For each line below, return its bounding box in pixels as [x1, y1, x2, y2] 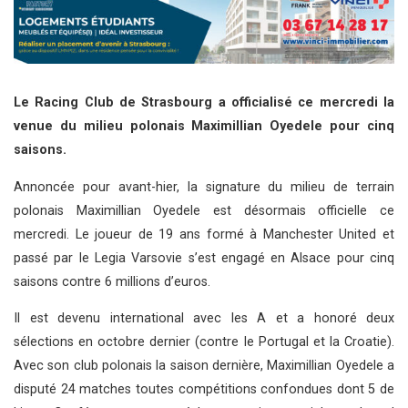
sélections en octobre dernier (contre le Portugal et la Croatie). [14, 333, 394, 350]
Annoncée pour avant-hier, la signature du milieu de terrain [14, 178, 394, 195]
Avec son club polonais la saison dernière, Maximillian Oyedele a [14, 357, 394, 373]
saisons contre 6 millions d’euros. [14, 273, 210, 290]
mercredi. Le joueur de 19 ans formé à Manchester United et [14, 226, 394, 242]
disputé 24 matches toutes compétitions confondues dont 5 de [14, 381, 394, 397]
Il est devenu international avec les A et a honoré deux [14, 310, 394, 326]
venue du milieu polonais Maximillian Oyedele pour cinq [14, 118, 394, 135]
